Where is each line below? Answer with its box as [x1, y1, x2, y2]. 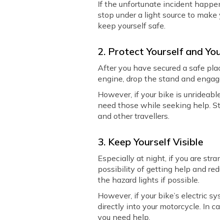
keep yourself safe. [98, 21, 166, 30]
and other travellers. [98, 111, 170, 121]
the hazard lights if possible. [98, 175, 200, 185]
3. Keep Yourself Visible [98, 136, 204, 148]
